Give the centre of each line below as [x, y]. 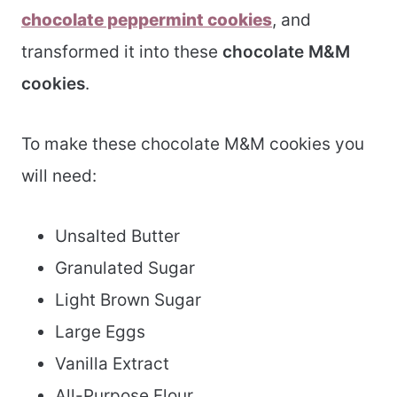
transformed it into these [122, 52]
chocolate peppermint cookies [147, 20]
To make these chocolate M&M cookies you [193, 144]
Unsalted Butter [117, 237]
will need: [59, 176]
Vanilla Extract [112, 364]
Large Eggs [100, 332]
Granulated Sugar [125, 269]
